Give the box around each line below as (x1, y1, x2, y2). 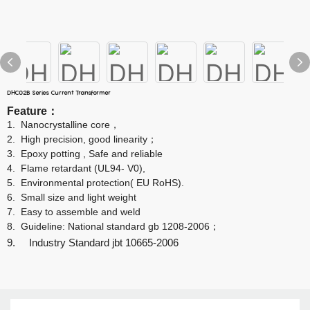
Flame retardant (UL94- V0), (21, 163, 145, 174)
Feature (7, 105, 47, 117)
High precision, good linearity (21, 134, 147, 145)
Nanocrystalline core (21, 119, 110, 130)
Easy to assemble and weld (21, 206, 140, 217)
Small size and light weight (21, 192, 136, 203)
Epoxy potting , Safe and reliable (21, 148, 163, 159)
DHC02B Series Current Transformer (7, 89, 111, 96)
